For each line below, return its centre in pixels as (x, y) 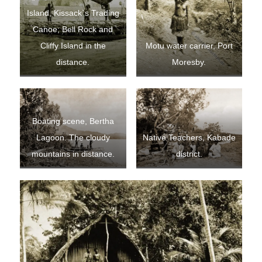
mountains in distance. (73, 154)
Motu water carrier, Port (189, 46)
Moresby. (189, 63)
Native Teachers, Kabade (189, 138)
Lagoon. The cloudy (73, 138)
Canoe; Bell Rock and (73, 30)
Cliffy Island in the (73, 46)
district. (189, 154)
